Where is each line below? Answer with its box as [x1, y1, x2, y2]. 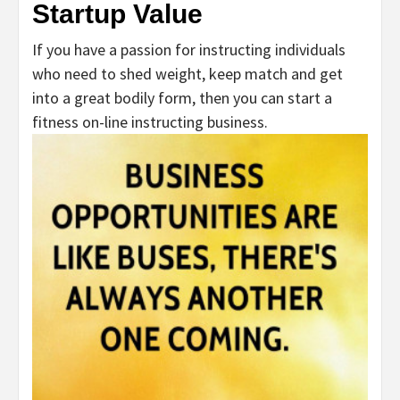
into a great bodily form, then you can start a [32, 87, 332, 109]
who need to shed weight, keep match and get [32, 63, 343, 85]
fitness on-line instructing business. [32, 112, 268, 133]
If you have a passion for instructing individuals [32, 39, 346, 61]
